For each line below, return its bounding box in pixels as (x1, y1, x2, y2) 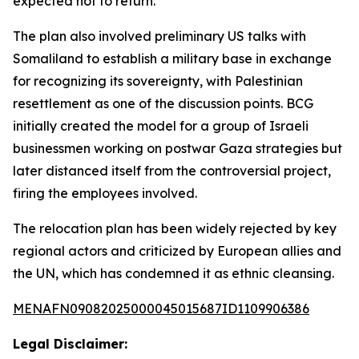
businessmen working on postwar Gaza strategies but (13, 140, 342, 156)
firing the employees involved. (13, 185, 197, 201)
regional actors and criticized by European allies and (13, 243, 341, 259)
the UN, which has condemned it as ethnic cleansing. (13, 265, 334, 281)
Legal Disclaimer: (13, 336, 127, 352)
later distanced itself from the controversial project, (13, 163, 331, 179)
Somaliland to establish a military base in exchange (13, 50, 332, 67)
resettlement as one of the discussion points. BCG (13, 95, 313, 111)
